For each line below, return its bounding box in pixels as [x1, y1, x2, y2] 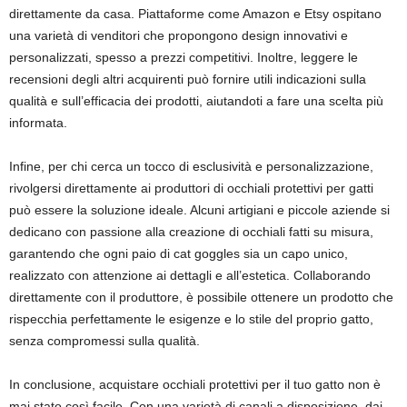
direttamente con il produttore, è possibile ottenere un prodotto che [9, 290, 393, 304]
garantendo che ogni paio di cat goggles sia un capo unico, [9, 246, 348, 261]
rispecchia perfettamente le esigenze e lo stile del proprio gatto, [9, 312, 373, 326]
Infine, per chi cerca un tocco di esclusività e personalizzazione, [9, 159, 373, 174]
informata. [9, 115, 67, 130]
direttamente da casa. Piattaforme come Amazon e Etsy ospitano [9, 6, 382, 21]
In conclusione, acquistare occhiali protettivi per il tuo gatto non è [9, 377, 381, 392]
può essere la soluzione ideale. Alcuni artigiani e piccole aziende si [9, 203, 390, 217]
